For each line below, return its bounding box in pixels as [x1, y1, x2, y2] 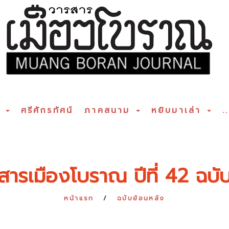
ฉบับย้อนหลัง [117, 194, 165, 203]
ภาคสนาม [84, 104, 135, 117]
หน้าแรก [64, 194, 94, 203]
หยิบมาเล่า [151, 104, 206, 117]
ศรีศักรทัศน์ [20, 104, 74, 117]
